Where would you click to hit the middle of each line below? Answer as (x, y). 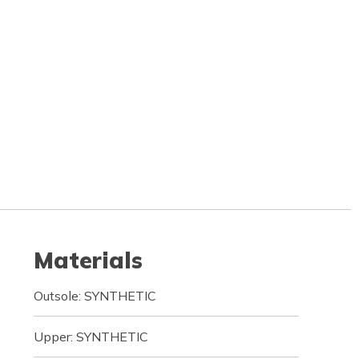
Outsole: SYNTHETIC (95, 296)
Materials (88, 260)
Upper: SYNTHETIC (91, 337)
